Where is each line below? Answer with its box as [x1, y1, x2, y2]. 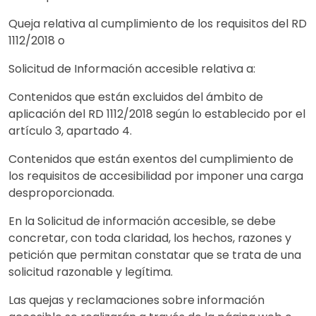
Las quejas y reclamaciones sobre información [8, 292, 265, 308]
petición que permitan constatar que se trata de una [8, 247, 301, 263]
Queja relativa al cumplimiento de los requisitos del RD [8, 16, 307, 32]
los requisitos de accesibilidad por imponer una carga [8, 168, 303, 184]
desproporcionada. [8, 185, 114, 201]
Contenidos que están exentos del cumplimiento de [8, 151, 293, 167]
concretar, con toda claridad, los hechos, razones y [8, 230, 291, 246]
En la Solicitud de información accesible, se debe [8, 213, 276, 229]
